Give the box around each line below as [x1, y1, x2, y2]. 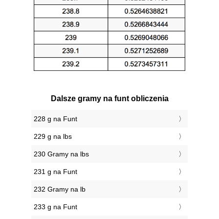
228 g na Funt [34, 115, 77, 123]
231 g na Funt [34, 168, 77, 176]
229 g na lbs [34, 132, 72, 141]
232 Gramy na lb [34, 185, 86, 194]
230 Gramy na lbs [34, 150, 89, 158]
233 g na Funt [34, 203, 77, 211]
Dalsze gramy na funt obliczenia [50, 94, 169, 103]
